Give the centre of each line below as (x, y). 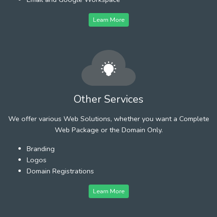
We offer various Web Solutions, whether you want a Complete (108, 118)
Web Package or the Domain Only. (108, 130)
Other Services (108, 99)
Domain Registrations (60, 171)
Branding (41, 148)
